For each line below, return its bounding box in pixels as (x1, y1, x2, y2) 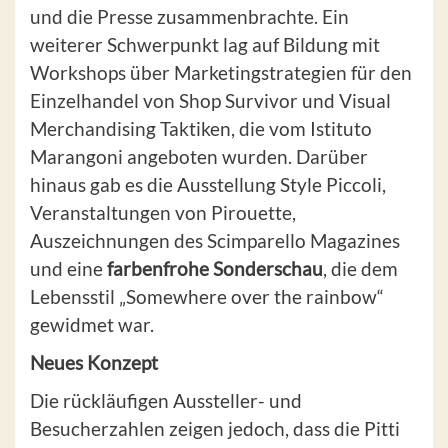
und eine (30, 257, 107, 281)
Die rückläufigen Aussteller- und (30, 389, 302, 413)
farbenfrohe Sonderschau (107, 257, 323, 281)
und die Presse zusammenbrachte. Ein (30, 5, 349, 29)
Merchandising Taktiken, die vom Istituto (30, 117, 372, 141)
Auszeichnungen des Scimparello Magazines (30, 229, 400, 253)
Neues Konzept (30, 351, 158, 375)
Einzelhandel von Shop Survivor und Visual (30, 89, 391, 113)
